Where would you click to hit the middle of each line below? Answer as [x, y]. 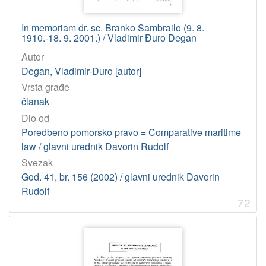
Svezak [37, 162]
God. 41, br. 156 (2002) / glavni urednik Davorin [121, 176]
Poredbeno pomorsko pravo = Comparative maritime [131, 132]
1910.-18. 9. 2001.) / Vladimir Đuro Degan [109, 38]
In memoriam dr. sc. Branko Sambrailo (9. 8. [113, 28]
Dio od [35, 118]
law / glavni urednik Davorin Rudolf [95, 146]
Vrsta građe [45, 87]
